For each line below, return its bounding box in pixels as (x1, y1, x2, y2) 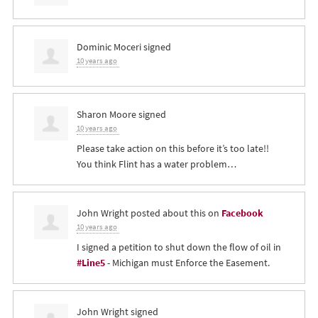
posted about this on (128, 206, 221, 221)
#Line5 (76, 256, 105, 270)
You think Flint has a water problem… (76, 157, 236, 172)
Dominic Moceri (76, 40, 141, 55)
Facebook (221, 206, 263, 221)
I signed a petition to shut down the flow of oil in (76, 240, 281, 255)
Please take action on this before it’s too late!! (76, 141, 269, 156)
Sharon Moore (76, 107, 136, 122)
